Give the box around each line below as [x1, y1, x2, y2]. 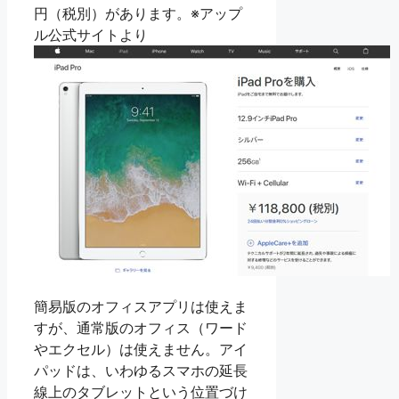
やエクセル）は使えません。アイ [34, 340, 248, 359]
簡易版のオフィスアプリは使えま [34, 297, 248, 316]
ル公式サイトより [34, 26, 148, 45]
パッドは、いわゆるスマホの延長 [34, 362, 248, 380]
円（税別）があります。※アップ [34, 4, 242, 23]
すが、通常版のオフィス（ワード [34, 319, 248, 338]
